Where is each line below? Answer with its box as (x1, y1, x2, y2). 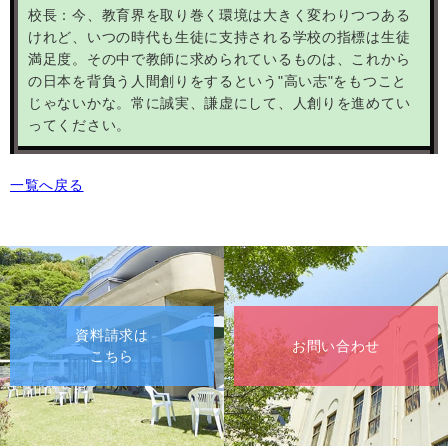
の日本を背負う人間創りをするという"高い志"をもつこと (28, 72, 407, 89)
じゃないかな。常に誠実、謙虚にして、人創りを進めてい (28, 94, 411, 111)
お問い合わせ (291, 338, 381, 354)
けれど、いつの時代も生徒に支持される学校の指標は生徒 (28, 28, 411, 45)
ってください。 (28, 116, 131, 133)
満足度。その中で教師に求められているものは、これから (28, 50, 411, 67)
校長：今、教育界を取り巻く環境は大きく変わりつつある (28, 6, 411, 23)
